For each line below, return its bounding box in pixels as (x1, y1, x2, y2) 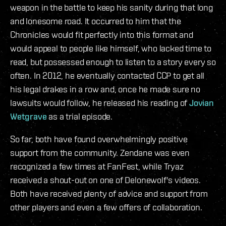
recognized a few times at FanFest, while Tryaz (10, 160, 184, 172)
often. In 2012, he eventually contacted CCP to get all (10, 70, 205, 81)
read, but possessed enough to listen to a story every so (10, 56, 216, 67)
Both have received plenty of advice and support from (10, 188, 208, 199)
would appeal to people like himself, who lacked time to (10, 42, 212, 53)
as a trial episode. (46, 110, 112, 122)
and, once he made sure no (100, 83, 200, 94)
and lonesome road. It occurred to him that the (10, 15, 181, 26)
